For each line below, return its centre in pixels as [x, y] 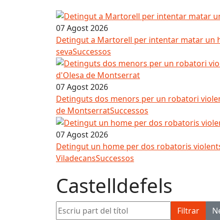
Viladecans [76, 158]
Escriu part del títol [91, 207]
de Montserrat [83, 110]
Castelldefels [114, 186]
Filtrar [188, 211]
